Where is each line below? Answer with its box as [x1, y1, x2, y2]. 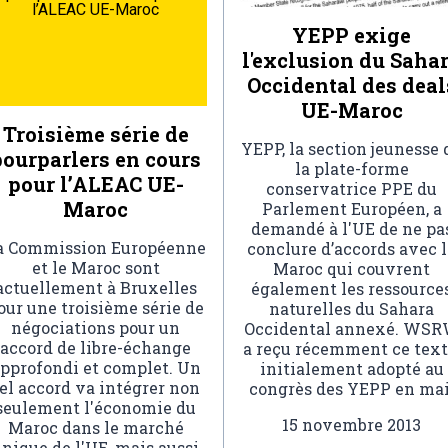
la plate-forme [294, 158, 409, 180]
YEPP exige [292, 22, 411, 49]
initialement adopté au [259, 358, 444, 380]
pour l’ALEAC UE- [7, 171, 184, 197]
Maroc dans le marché [7, 417, 184, 438]
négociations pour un [11, 317, 180, 338]
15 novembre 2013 [282, 414, 421, 436]
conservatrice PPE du [266, 178, 437, 200]
